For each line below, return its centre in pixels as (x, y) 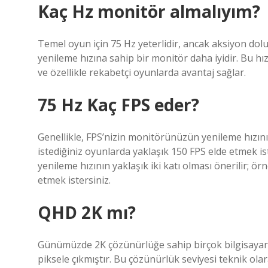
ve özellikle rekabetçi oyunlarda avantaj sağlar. (142, 72)
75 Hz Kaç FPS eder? (118, 105)
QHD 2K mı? (87, 212)
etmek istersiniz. (74, 180)
